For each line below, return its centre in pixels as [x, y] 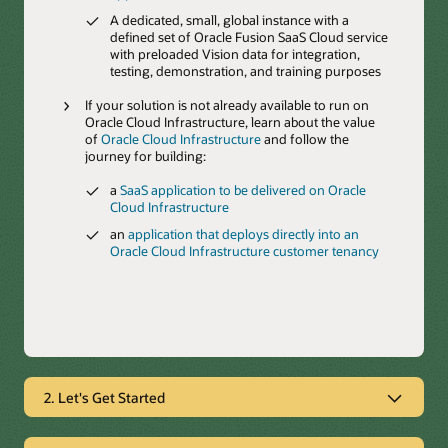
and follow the [304, 139]
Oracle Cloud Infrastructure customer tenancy [245, 250]
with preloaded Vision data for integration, [235, 54]
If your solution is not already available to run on [226, 105]
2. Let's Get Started [104, 397]
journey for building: [145, 156]
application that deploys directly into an [244, 233]
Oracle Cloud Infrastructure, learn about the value [229, 122]
